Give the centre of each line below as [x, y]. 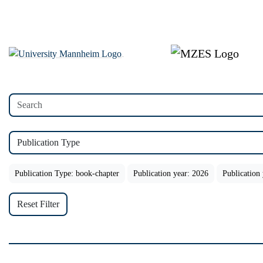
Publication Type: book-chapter [67, 173]
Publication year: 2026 [171, 173]
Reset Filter [38, 204]
